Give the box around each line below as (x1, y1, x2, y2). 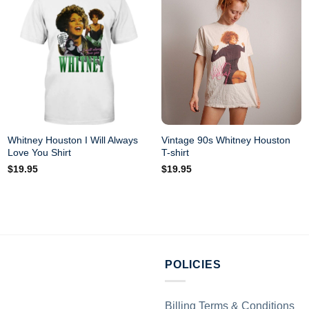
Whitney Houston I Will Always (8, 134, 139, 146)
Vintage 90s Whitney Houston (161, 134, 290, 146)
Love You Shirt (8, 146, 72, 158)
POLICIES (165, 258, 221, 270)
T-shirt (161, 146, 189, 158)
